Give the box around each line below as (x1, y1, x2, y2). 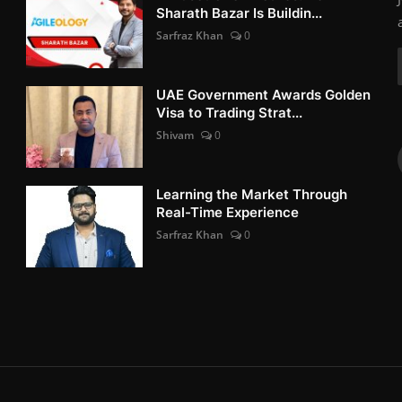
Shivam (156, 127, 195, 143)
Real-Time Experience (156, 204, 300, 221)
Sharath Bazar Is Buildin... (156, 4, 323, 22)
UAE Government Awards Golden (156, 86, 371, 103)
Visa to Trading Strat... (156, 104, 303, 121)
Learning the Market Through (156, 186, 348, 203)
